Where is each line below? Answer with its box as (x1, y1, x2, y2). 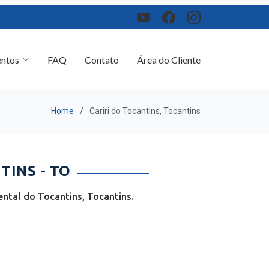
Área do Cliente (137, 48, 201, 60)
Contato (85, 48, 119, 60)
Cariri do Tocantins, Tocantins (89, 102, 201, 112)
